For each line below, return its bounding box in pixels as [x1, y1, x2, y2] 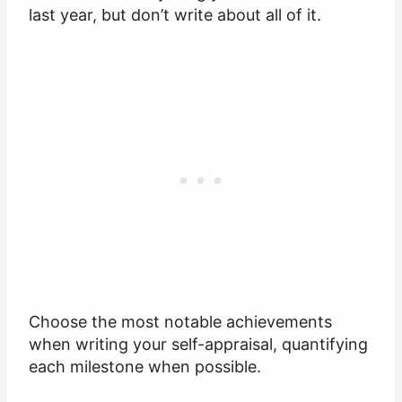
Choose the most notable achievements [29, 312, 332, 332]
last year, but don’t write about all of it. [29, 5, 321, 25]
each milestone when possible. [29, 357, 261, 377]
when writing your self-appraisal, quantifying [29, 335, 368, 354]
